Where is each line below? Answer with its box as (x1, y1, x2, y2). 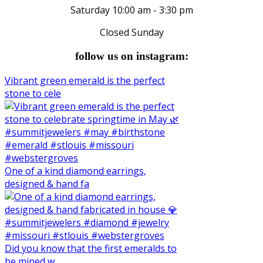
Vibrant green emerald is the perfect (5, 73, 165, 87)
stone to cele (5, 86, 61, 100)
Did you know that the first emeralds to (5, 241, 177, 255)
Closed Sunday (99, 26, 164, 39)
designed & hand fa (5, 177, 89, 190)
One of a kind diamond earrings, (5, 164, 146, 177)
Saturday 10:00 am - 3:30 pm (70, 4, 193, 17)
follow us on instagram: (75, 50, 188, 63)
